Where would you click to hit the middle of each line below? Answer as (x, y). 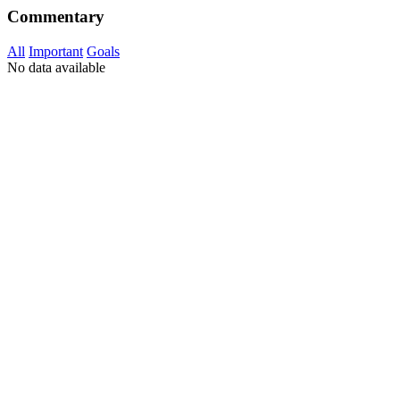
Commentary (56, 17)
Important (56, 51)
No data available (56, 67)
